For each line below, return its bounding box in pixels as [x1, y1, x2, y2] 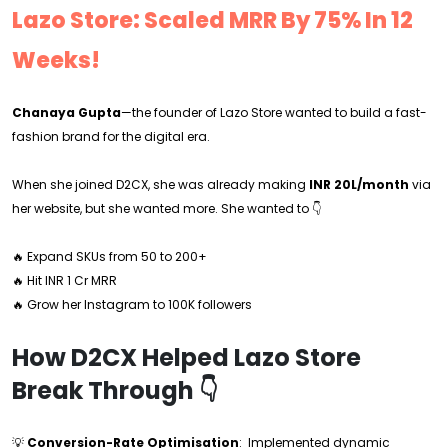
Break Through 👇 [12, 374, 218, 407]
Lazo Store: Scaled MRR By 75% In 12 [12, 5, 413, 36]
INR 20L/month [309, 176, 409, 193]
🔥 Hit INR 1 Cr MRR [12, 272, 117, 289]
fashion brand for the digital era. [12, 128, 210, 145]
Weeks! [12, 45, 100, 76]
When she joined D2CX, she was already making [12, 176, 309, 193]
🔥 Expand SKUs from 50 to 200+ [12, 248, 207, 265]
